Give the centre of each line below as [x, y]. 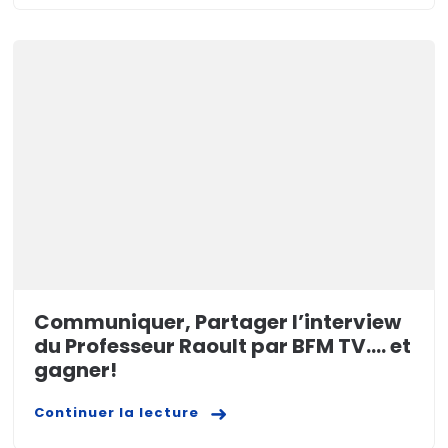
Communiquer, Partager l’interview [218, 322]
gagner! [76, 370]
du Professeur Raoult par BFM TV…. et [223, 346]
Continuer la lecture [117, 413]
